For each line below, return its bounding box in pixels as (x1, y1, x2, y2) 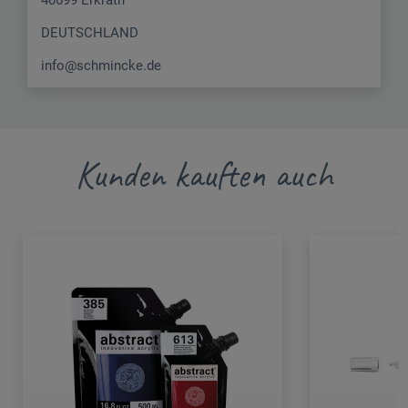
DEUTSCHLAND (41, 24, 138, 41)
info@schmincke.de (41, 56, 161, 74)
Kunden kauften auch (75, 151, 333, 198)
